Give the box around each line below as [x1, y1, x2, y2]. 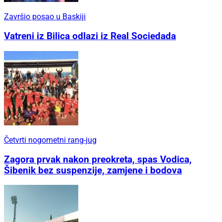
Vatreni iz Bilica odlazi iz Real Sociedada [4, 31, 176, 42]
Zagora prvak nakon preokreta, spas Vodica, [4, 154, 192, 165]
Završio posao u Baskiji [4, 12, 86, 22]
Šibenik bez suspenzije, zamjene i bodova [4, 165, 182, 176]
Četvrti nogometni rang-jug [4, 135, 97, 145]
